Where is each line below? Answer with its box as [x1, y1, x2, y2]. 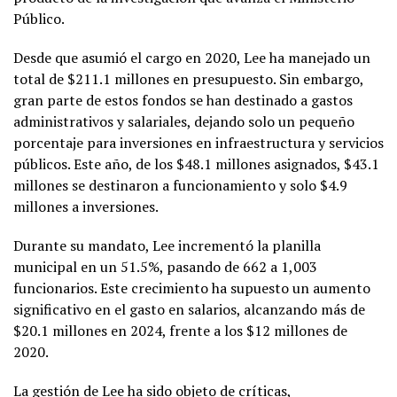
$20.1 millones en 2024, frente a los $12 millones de [13, 320, 347, 340]
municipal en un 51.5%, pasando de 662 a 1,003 [13, 256, 317, 276]
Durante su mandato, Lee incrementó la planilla [13, 235, 321, 255]
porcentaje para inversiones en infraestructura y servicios [13, 132, 384, 152]
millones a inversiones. [13, 196, 159, 216]
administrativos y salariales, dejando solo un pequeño [13, 111, 354, 131]
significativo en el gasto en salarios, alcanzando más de [13, 299, 365, 319]
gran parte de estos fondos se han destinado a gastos [13, 90, 353, 110]
